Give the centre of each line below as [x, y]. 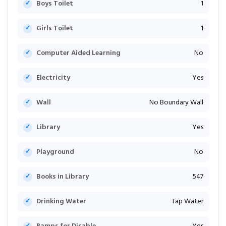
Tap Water [187, 202]
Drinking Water [61, 202]
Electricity [53, 78]
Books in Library [62, 177]
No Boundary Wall [176, 103]
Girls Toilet [54, 29]
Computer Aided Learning [78, 53]
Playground [55, 152]
